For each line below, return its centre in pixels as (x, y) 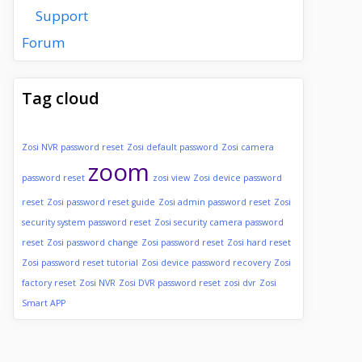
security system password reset (86, 222)
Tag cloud (61, 98)
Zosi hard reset (259, 242)
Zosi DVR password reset (170, 283)
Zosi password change (93, 242)
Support (62, 15)
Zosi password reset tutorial (80, 263)
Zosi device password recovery (206, 263)
